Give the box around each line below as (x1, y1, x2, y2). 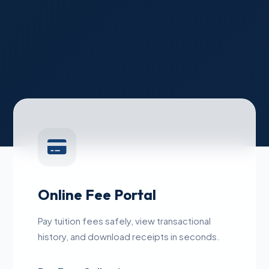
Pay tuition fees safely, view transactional (38, 215, 211, 227)
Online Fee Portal (38, 186, 157, 204)
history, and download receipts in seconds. (38, 231, 220, 243)
